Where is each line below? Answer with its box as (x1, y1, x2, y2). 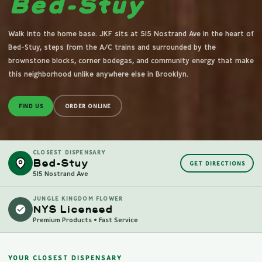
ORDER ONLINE (64, 102, 111, 110)
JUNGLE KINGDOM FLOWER (33, 195, 123, 203)
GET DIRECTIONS (189, 159, 245, 167)
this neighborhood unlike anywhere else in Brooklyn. (8, 69, 188, 79)
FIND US (19, 102, 43, 110)
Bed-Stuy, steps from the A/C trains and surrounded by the (8, 42, 216, 52)
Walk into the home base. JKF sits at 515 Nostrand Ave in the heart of (8, 29, 254, 39)
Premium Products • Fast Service (33, 215, 138, 225)
